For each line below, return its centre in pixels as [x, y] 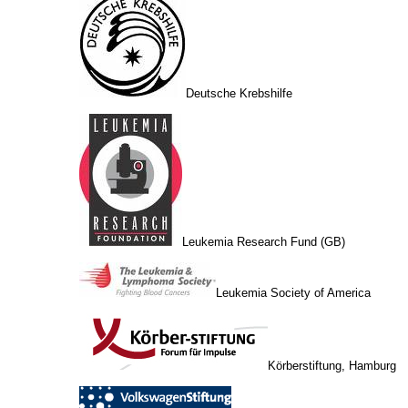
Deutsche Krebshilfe [239, 93]
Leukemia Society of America [293, 292]
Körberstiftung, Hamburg [332, 365]
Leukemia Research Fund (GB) [264, 241]
